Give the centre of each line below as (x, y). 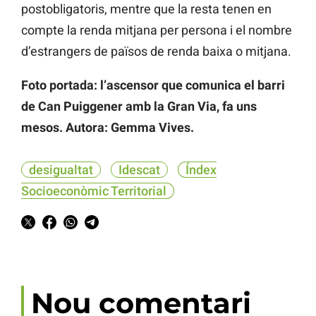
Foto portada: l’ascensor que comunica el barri (153, 85)
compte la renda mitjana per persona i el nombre (157, 30)
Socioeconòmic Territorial (94, 190)
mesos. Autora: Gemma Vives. (108, 127)
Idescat (139, 169)
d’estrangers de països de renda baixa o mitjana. (156, 51)
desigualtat (61, 169)
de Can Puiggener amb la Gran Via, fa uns (139, 106)
